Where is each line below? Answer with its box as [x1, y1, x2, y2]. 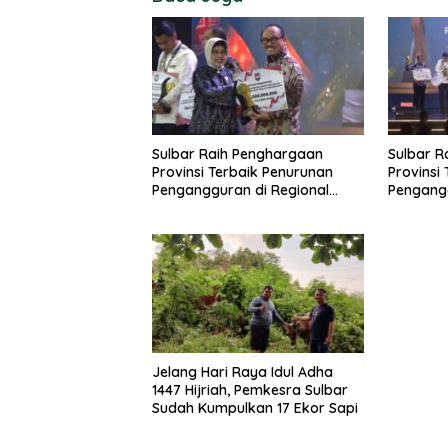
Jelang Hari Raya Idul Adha [152, 362, 333, 381]
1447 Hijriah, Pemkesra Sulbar [152, 380, 348, 399]
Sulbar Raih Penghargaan [152, 145, 323, 164]
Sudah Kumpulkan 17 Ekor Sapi [152, 398, 358, 417]
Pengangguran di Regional [152, 181, 329, 200]
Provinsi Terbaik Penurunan [152, 163, 333, 182]
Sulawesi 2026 [152, 199, 246, 218]
